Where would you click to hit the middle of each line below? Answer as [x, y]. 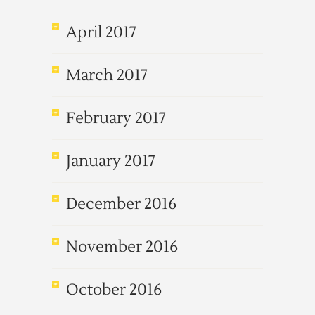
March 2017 [107, 75]
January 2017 [111, 161]
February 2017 [116, 118]
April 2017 [101, 32]
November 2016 [122, 247]
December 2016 [121, 204]
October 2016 [114, 290]
